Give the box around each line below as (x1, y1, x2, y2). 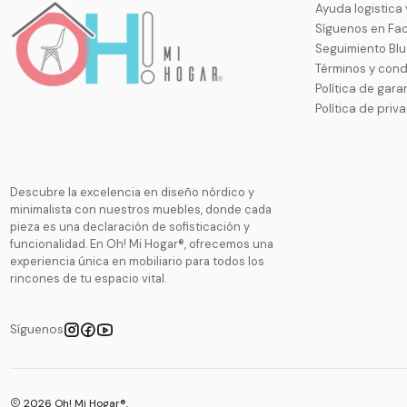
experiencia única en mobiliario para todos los (10, 253, 265, 269)
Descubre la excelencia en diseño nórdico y (10, 184, 255, 200)
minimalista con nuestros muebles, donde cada (10, 201, 273, 217)
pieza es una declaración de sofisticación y (10, 218, 251, 234)
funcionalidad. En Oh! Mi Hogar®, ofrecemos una (10, 235, 274, 252)
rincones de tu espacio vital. (10, 270, 167, 286)
